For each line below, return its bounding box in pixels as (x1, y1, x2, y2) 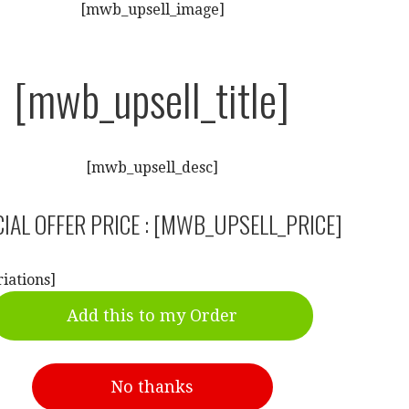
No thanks (110, 377, 194, 396)
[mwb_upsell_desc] (86, 159, 219, 176)
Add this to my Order (67, 306, 238, 325)
